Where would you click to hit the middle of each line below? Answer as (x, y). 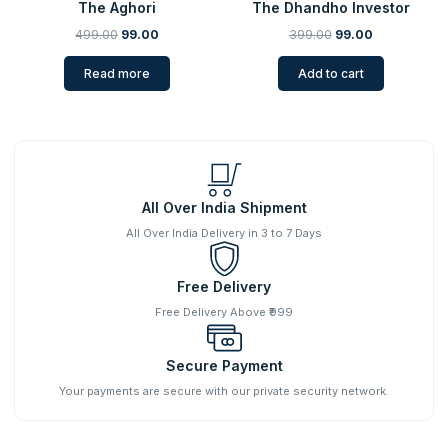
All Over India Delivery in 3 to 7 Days (224, 232)
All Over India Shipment (224, 207)
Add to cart (330, 73)
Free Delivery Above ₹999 (224, 311)
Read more (117, 73)
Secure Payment (224, 365)
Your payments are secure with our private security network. (224, 390)
